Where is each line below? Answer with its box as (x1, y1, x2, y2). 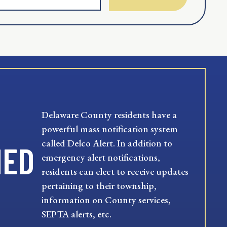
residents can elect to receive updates (42, 165, 188, 178)
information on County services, (42, 193, 171, 206)
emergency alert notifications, (42, 150, 160, 164)
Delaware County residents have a (42, 108, 177, 121)
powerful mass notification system (42, 122, 178, 135)
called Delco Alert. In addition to (42, 136, 172, 149)
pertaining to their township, (42, 179, 157, 192)
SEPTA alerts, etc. (42, 207, 111, 220)
